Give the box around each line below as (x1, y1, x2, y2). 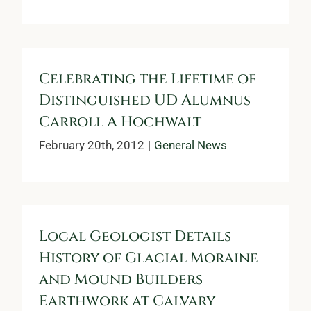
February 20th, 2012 (39, 137, 144, 152)
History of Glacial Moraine (39, 248, 258, 268)
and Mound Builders (39, 269, 203, 289)
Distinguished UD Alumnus (39, 90, 251, 110)
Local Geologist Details (39, 226, 231, 246)
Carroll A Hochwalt (39, 112, 201, 132)
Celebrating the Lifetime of (39, 69, 256, 89)
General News (154, 137, 227, 152)
